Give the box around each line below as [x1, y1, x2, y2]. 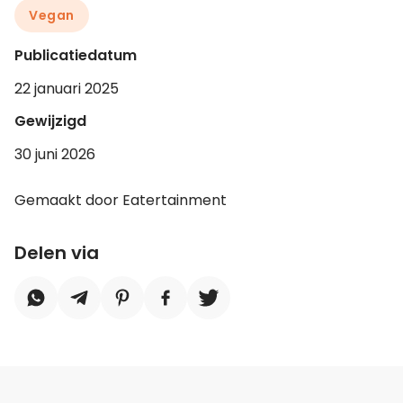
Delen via [14, 239, 99, 265]
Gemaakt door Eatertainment [14, 189, 227, 210]
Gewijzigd [14, 110, 86, 131]
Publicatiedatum [14, 44, 137, 66]
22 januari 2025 [14, 77, 119, 99]
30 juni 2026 [14, 143, 95, 165]
